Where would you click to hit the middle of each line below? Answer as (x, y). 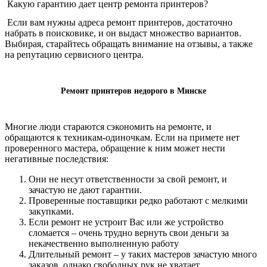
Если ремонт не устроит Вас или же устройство (126, 222)
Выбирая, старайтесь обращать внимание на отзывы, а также (129, 44)
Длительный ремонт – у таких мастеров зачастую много (143, 254)
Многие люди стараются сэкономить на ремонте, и (108, 126)
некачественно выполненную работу (104, 243)
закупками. (51, 211)
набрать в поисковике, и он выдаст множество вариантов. (123, 33)
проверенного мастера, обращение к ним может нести (115, 148)
